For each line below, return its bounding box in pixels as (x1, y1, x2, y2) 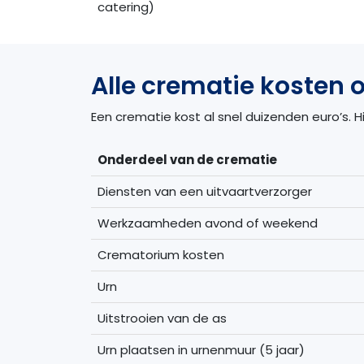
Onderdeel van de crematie (97, 150, 277, 168)
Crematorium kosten (97, 245, 224, 263)
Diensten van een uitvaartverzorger (97, 182, 312, 200)
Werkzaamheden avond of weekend (97, 214, 318, 232)
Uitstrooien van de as (97, 309, 227, 327)
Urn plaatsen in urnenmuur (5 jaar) (97, 340, 305, 358)
